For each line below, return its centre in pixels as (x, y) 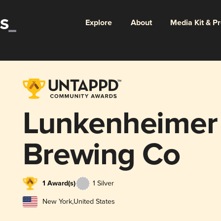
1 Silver (103, 184)
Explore (98, 23)
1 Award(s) (59, 184)
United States (94, 201)
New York (57, 201)
